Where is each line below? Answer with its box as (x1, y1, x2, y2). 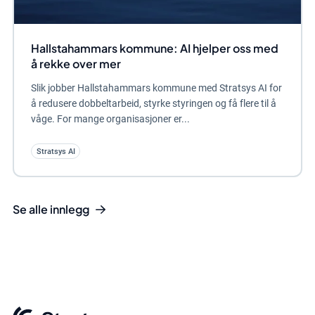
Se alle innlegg (12, 202, 89, 217)
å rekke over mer (30, 56, 121, 71)
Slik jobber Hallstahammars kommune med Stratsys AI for (30, 82, 282, 94)
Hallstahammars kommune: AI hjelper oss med (30, 40, 278, 56)
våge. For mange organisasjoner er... (30, 112, 190, 124)
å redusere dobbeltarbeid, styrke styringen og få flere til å (30, 97, 276, 109)
